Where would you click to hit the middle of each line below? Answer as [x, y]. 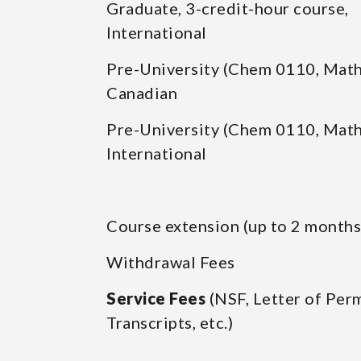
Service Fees [156, 298]
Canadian [142, 93]
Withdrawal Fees [171, 262]
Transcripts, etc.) [170, 322]
